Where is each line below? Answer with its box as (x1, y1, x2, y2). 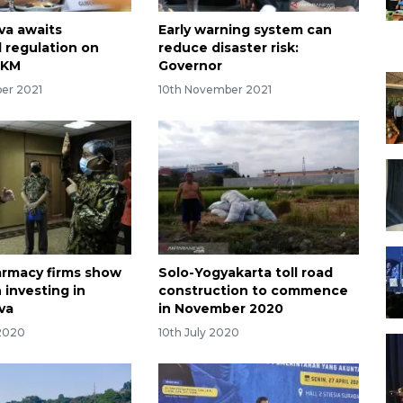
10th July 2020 (157, 325, 239, 339)
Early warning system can (157, 22, 332, 39)
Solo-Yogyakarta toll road (157, 264, 333, 281)
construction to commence (157, 282, 348, 299)
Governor (157, 58, 222, 75)
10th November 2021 (157, 83, 272, 96)
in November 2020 (157, 300, 283, 317)
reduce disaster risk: (157, 40, 299, 57)
